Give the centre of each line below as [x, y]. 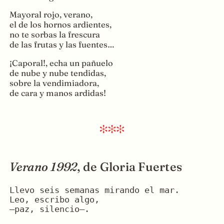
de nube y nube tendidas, [57, 73]
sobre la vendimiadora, [54, 83]
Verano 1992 [43, 167]
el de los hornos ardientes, [60, 25]
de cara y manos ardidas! [57, 93]
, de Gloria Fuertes [130, 167]
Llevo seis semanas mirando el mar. [94, 190]
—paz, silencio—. [49, 209]
